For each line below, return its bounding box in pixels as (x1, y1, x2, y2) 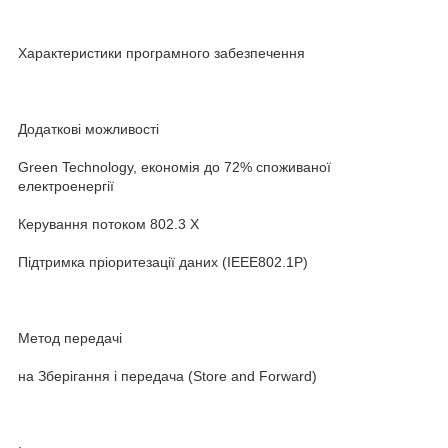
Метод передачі (18, 329, 122, 346)
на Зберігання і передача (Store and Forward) (18, 367, 317, 384)
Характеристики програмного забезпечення (18, 44, 305, 61)
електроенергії (18, 177, 114, 194)
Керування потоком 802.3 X (18, 215, 199, 232)
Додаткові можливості (18, 120, 159, 137)
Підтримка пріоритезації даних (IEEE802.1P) (18, 253, 308, 270)
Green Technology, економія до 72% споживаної (18, 158, 331, 175)
